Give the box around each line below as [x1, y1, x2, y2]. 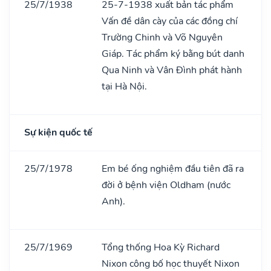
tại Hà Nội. [102, 79, 147, 93]
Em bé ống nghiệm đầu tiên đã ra [102, 162, 244, 175]
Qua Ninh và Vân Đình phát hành [102, 63, 242, 77]
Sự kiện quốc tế [24, 125, 93, 139]
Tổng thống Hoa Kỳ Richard [102, 240, 220, 254]
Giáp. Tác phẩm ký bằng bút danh [102, 47, 244, 60]
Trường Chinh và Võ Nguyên [102, 30, 223, 44]
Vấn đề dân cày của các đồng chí [102, 14, 238, 28]
